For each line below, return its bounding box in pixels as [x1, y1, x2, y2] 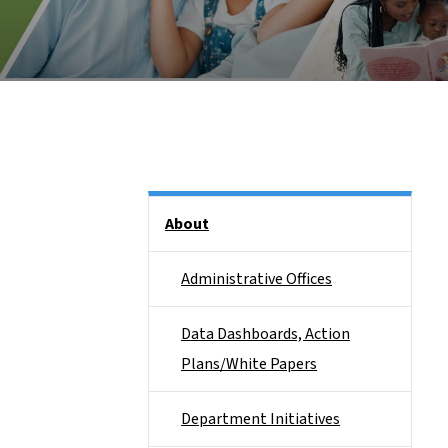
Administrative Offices [181, 268, 332, 290]
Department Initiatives [181, 408, 340, 430]
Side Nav [148, 199, 205, 221]
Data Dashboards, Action [181, 323, 350, 345]
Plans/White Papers [181, 353, 317, 375]
